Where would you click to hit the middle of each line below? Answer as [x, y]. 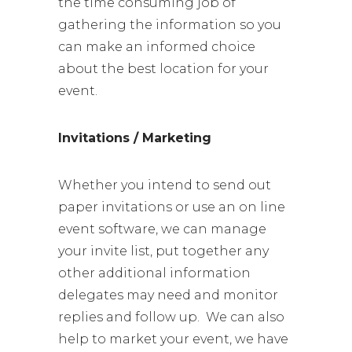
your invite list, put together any [163, 251]
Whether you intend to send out [165, 185]
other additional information [154, 273]
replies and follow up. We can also [171, 317]
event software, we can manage [162, 229]
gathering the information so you [170, 25]
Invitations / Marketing [135, 138]
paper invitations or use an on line [172, 207]
